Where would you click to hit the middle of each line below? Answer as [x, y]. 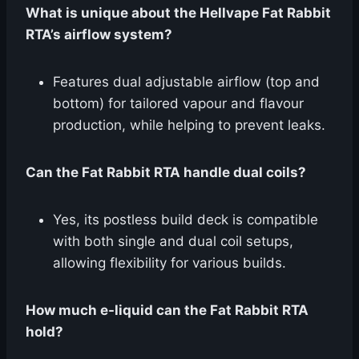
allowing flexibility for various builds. [169, 262]
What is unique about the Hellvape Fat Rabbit [178, 12]
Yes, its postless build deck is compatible [186, 219]
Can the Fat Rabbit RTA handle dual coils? [166, 172]
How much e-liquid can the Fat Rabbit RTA [167, 310]
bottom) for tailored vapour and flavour [178, 103]
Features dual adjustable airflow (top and [186, 81]
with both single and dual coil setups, [173, 241]
